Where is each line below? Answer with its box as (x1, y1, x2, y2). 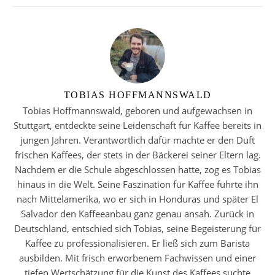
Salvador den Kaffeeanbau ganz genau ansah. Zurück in (21, 207, 254, 220)
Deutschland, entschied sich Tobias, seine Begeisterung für (14, 222, 261, 235)
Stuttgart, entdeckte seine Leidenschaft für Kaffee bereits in (14, 119, 261, 132)
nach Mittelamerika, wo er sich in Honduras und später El (17, 193, 258, 206)
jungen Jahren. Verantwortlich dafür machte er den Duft (20, 134, 255, 147)
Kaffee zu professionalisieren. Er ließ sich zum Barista (25, 237, 250, 250)
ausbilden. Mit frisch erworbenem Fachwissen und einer (19, 252, 256, 265)
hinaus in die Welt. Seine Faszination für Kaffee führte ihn (17, 178, 258, 191)
